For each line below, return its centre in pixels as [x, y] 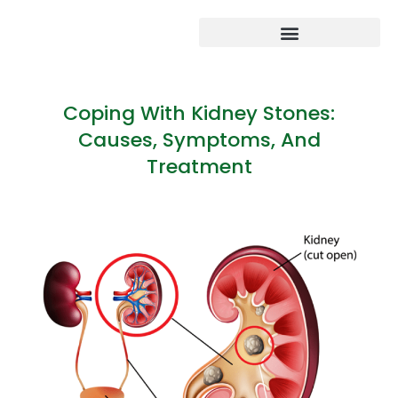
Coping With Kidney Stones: [199, 113]
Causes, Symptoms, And [199, 140]
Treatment [199, 167]
